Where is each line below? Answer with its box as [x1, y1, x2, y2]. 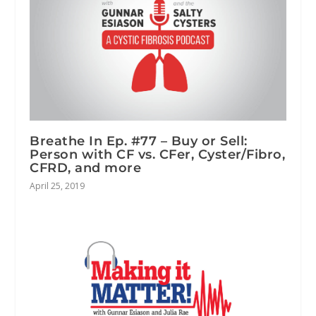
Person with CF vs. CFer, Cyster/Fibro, [30, 146, 286, 162]
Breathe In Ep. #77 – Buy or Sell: [30, 133, 248, 149]
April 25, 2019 [30, 179, 85, 192]
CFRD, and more [30, 159, 142, 176]
